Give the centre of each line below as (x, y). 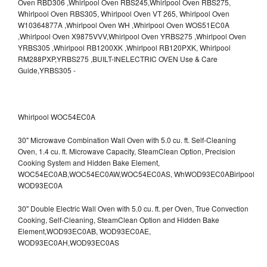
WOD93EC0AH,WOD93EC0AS (69, 242)
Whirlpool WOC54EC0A (57, 116)
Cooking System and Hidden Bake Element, (89, 162)
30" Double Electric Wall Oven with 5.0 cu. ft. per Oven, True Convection (133, 208)
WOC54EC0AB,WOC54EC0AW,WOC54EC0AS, (96, 173)
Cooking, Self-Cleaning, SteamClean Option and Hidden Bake (119, 219)
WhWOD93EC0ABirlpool (214, 173)
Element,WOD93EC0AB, (59, 231)
